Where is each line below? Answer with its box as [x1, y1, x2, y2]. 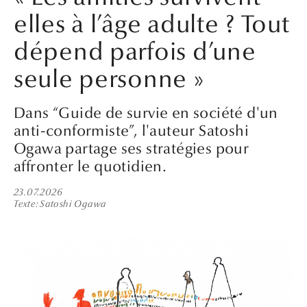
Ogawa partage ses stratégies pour [14, 140, 249, 158]
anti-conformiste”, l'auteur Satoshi [14, 122, 249, 140]
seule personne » [14, 64, 205, 95]
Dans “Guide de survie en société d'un [14, 104, 278, 123]
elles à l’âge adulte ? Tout [14, 10, 290, 40]
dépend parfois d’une [14, 37, 256, 67]
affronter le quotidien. [14, 158, 167, 176]
